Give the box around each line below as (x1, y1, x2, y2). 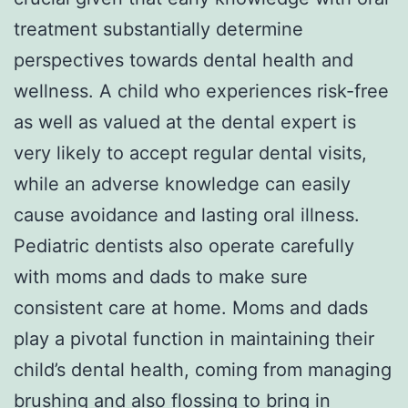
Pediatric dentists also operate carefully (14, 234, 354, 257)
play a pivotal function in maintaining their (14, 327, 374, 350)
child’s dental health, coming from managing (14, 358, 392, 381)
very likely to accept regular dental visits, (14, 141, 367, 164)
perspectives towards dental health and (14, 48, 353, 71)
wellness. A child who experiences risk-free (14, 79, 389, 102)
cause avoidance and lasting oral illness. (14, 203, 360, 226)
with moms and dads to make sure (14, 265, 308, 288)
